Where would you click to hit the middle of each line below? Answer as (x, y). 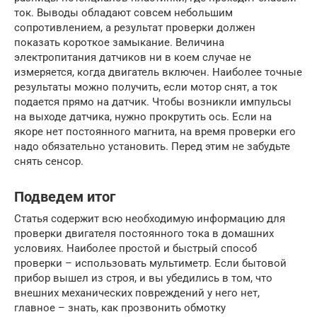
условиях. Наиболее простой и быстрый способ (136, 248)
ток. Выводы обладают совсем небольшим (123, 12)
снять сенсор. (49, 161)
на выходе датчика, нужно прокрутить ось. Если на (143, 116)
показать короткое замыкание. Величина (119, 42)
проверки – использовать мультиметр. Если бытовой (150, 263)
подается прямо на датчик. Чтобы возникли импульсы (153, 102)
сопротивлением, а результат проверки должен (135, 27)
